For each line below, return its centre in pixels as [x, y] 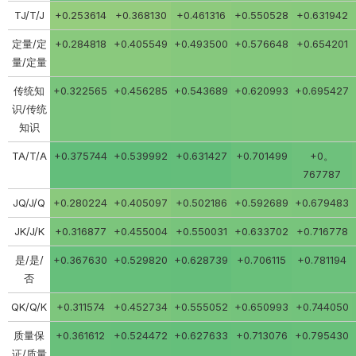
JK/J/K [29, 231]
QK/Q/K [29, 307]
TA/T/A [29, 156]
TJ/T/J [29, 15]
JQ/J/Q [29, 203]
